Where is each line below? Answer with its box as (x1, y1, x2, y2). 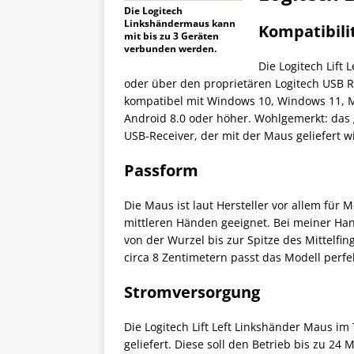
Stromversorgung (124, 281, 260, 303)
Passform (124, 160, 198, 182)
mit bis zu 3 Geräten (124, 29, 219, 43)
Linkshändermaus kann (124, 17, 235, 31)
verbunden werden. (124, 42, 217, 56)
